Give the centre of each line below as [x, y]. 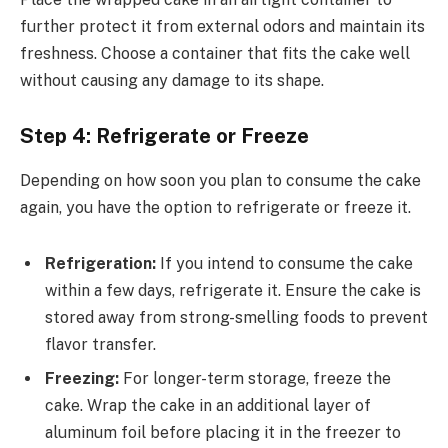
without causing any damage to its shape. [172, 80]
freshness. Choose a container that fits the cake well [215, 53]
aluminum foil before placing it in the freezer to [223, 432]
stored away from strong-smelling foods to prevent [236, 317]
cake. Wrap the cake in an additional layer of [208, 405]
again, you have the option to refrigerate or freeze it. [215, 207]
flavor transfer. [100, 344]
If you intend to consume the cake [284, 263]
